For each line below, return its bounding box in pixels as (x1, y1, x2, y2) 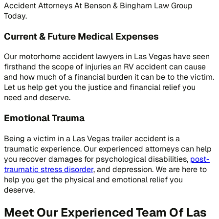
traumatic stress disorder (4, 164, 93, 175)
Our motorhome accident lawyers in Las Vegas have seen (4, 51, 210, 62)
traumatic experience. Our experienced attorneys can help (4, 143, 212, 154)
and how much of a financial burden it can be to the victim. (4, 72, 214, 83)
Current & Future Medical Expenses (4, 30, 159, 43)
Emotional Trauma (4, 112, 85, 125)
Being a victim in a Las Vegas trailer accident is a (4, 133, 180, 144)
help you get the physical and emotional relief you (4, 174, 183, 185)
